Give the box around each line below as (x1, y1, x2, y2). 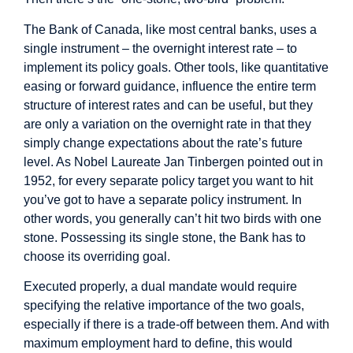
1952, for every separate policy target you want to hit (24, 173, 313, 188)
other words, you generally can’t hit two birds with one (24, 211, 321, 225)
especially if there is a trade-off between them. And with (24, 317, 329, 331)
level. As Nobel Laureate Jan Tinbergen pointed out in (24, 154, 323, 169)
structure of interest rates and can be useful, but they (24, 98, 313, 112)
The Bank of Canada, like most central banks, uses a (24, 22, 317, 36)
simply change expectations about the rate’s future (24, 136, 303, 150)
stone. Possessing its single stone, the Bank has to (24, 230, 306, 244)
